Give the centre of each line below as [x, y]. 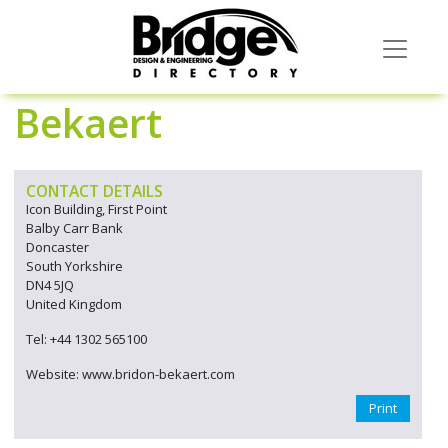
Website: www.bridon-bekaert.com [130, 374]
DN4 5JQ [50, 285]
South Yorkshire [74, 266]
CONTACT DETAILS [94, 191]
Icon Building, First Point [96, 209]
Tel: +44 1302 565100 [86, 339]
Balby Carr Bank [74, 228]
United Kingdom [74, 304]
